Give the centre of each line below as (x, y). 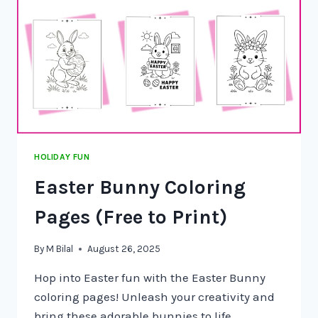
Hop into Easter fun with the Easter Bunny (150, 278)
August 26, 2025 (124, 249)
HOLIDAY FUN (62, 157)
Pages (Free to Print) (131, 216)
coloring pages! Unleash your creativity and (154, 297)
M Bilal (60, 249)
